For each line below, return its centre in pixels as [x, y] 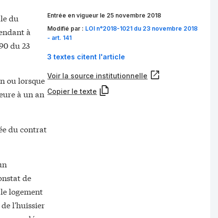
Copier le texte [72, 91]
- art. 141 [60, 37]
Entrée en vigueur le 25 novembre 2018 [104, 16]
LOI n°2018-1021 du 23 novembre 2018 [142, 28]
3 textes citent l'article [86, 57]
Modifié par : [66, 28]
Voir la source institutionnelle [98, 75]
